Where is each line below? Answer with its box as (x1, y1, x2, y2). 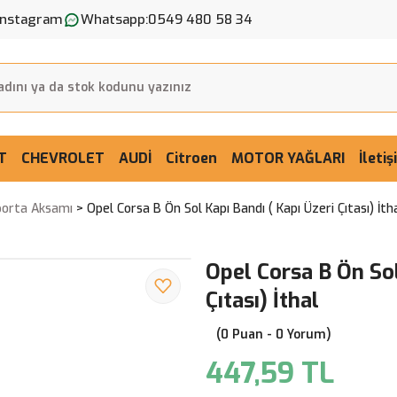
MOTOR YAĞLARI (231, 149, 345, 167)
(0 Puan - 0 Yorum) (216, 326, 331, 343)
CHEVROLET (21, 149, 105, 167)
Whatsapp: (81, 10, 148, 28)
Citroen (166, 149, 217, 167)
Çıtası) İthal (206, 286, 319, 315)
